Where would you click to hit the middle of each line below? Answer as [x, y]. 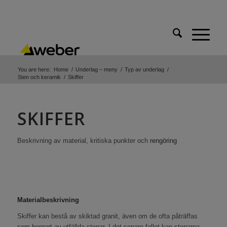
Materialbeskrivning [48, 200]
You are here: [34, 69]
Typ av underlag [144, 69]
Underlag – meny [96, 69]
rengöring [163, 141]
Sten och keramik [39, 77]
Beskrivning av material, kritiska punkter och [83, 141]
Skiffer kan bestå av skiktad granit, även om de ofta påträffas [107, 216]
